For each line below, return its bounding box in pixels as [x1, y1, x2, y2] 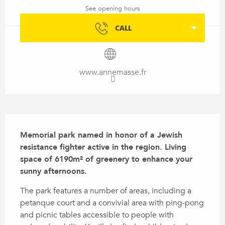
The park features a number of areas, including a [20, 185, 191, 196]
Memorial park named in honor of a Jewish [20, 129, 182, 141]
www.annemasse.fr [79, 66, 146, 78]
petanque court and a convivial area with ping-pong [20, 197, 204, 208]
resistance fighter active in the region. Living [20, 141, 186, 153]
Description [5, 115, 61, 127]
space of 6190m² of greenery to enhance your [20, 153, 192, 165]
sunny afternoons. [20, 165, 87, 177]
